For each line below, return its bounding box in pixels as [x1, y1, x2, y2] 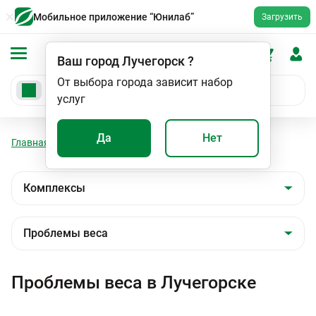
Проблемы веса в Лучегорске [11, 272, 256, 293]
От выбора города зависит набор [57, 75, 233, 89]
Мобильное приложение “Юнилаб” [33, 11, 194, 23]
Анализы [66, 137, 108, 148]
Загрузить [262, 11, 303, 22]
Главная [11, 137, 49, 148]
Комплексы [124, 137, 178, 148]
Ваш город [57, 54, 119, 68]
